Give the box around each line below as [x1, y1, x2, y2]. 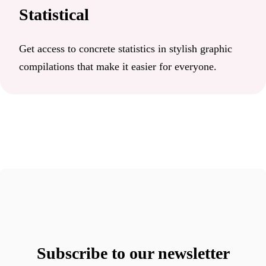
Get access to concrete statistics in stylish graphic [19, 42, 232, 55]
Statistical [19, 5, 89, 24]
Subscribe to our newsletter [36, 243, 230, 262]
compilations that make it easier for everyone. [19, 60, 217, 72]
